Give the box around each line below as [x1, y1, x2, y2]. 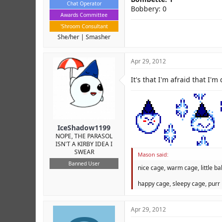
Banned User [68, 160, 100, 167]
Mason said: [138, 151, 168, 158]
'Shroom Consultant [60, 23, 108, 30]
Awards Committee [60, 11, 108, 18]
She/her [57, 33, 79, 41]
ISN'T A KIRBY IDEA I [55, 140, 112, 148]
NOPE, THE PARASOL [55, 132, 112, 140]
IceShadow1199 [57, 123, 111, 132]
